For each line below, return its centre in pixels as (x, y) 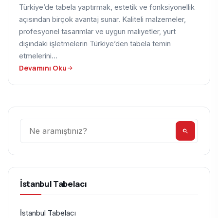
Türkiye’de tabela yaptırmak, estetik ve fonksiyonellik (107, 8)
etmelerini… (38, 56)
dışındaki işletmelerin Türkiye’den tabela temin (95, 44)
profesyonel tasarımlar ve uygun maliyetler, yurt (97, 32)
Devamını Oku (43, 68)
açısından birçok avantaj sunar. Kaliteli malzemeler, (102, 20)
